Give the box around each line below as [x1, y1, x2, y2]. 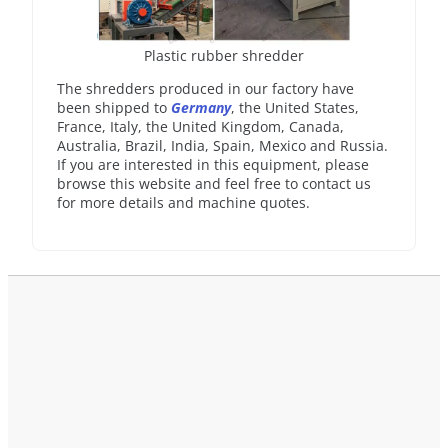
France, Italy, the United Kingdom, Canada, [57, 117, 344, 137]
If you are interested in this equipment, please [57, 155, 369, 175]
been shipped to [57, 98, 171, 118]
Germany [171, 98, 231, 118]
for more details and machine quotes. [57, 193, 310, 213]
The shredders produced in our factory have [57, 79, 354, 99]
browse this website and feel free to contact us [57, 174, 371, 194]
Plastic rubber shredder [144, 46, 304, 66]
